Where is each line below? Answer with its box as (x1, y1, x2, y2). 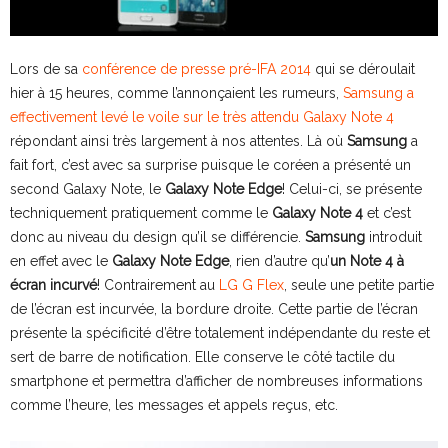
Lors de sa (10, 60, 82, 77)
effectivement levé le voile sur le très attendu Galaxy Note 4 (10, 108, 394, 125)
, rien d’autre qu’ (229, 252, 330, 269)
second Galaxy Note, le (10, 180, 165, 197)
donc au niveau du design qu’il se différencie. (10, 228, 305, 245)
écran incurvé (10, 276, 97, 293)
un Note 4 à (330, 252, 404, 269)
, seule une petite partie (284, 276, 434, 293)
